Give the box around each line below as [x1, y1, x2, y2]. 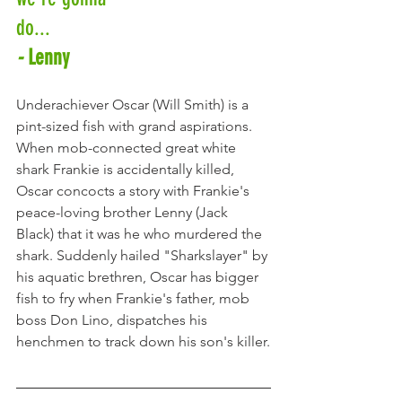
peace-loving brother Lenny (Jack [16, 204, 232, 222]
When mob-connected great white [16, 139, 240, 157]
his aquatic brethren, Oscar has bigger [16, 268, 262, 286]
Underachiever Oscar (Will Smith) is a [16, 96, 252, 114]
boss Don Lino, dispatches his [16, 311, 211, 329]
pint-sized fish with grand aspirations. [16, 118, 256, 135]
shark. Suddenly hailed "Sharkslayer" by [16, 247, 271, 265]
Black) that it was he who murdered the [16, 225, 266, 243]
